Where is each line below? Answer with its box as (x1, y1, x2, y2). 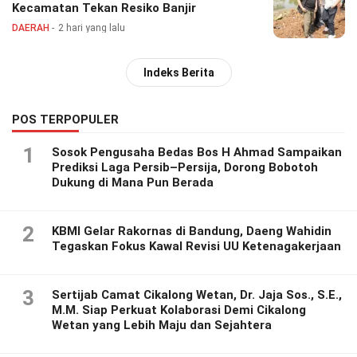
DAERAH (12, 22, 49, 34)
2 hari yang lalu (58, 22, 125, 34)
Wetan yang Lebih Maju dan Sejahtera (52, 318, 272, 333)
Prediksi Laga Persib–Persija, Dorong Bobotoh (52, 160, 318, 175)
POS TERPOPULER (12, 112, 119, 127)
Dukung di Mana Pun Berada (52, 175, 214, 190)
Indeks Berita (143, 66, 214, 80)
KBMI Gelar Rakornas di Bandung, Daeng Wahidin (52, 224, 331, 239)
